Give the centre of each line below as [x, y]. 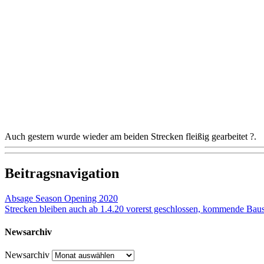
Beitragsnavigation [62, 173]
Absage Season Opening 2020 [61, 198]
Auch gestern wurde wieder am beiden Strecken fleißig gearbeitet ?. [132, 136]
